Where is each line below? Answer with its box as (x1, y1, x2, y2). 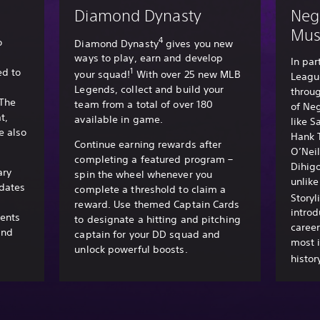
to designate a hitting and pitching (74, 213, 241, 226)
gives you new (162, 36, 234, 50)
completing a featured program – (74, 153, 234, 166)
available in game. (74, 113, 164, 126)
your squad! (74, 68, 131, 81)
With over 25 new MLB (133, 68, 241, 81)
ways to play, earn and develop (74, 51, 224, 65)
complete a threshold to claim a (74, 183, 226, 196)
